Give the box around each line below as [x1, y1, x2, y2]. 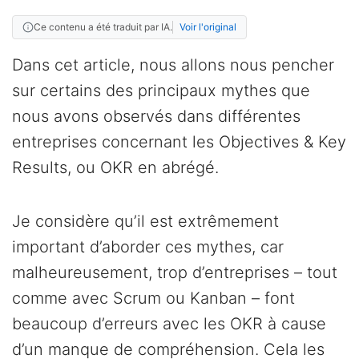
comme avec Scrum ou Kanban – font [12, 288, 295, 309]
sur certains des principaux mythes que [12, 81, 310, 101]
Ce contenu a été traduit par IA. [34, 21, 172, 34]
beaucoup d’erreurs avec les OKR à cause [12, 314, 326, 334]
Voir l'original [179, 21, 236, 34]
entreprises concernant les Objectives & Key [12, 132, 346, 152]
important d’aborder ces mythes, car [12, 237, 284, 257]
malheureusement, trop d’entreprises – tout [12, 263, 337, 283]
